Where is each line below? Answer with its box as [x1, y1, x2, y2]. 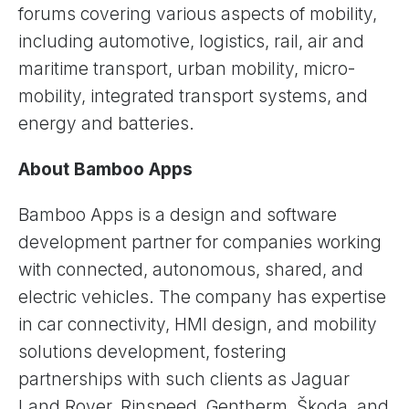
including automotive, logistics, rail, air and [18, 30, 364, 52]
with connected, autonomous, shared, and [18, 258, 363, 280]
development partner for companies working [18, 231, 382, 253]
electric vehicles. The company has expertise [18, 286, 386, 308]
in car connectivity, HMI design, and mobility [18, 313, 377, 335]
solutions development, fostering [18, 341, 287, 362]
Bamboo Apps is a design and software [18, 204, 337, 225]
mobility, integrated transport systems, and [18, 85, 368, 107]
